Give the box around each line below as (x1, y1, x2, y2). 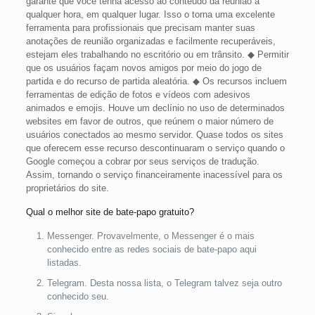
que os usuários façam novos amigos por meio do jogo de (25, 63, 262, 73)
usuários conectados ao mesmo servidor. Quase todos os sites (25, 129, 283, 140)
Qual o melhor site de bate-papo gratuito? (25, 207, 194, 217)
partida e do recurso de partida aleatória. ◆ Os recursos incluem (25, 76, 287, 86)
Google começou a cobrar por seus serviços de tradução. (25, 156, 259, 167)
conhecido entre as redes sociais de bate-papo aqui (46, 244, 257, 255)
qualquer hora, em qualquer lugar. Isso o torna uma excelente (25, 9, 275, 20)
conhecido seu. (46, 291, 109, 302)
